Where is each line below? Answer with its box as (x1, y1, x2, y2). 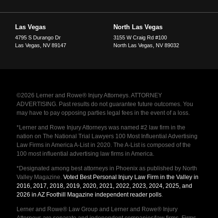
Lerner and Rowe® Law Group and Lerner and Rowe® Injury (16, 206, 178, 213)
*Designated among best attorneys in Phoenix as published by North (16, 165, 197, 172)
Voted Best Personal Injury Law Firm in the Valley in (63, 174, 199, 181)
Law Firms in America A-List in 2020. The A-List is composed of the (16, 142, 191, 149)
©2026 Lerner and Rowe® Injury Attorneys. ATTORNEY (16, 92, 162, 99)
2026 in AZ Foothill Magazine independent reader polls (16, 191, 162, 199)
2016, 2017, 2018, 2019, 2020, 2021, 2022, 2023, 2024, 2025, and (16, 182, 192, 190)
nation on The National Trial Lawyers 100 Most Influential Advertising (16, 133, 198, 140)
